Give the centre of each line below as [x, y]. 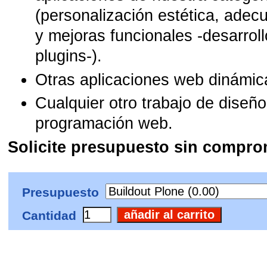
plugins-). [69, 56]
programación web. [104, 124]
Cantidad [49, 215]
